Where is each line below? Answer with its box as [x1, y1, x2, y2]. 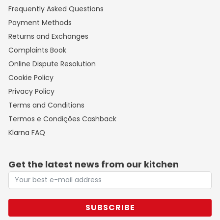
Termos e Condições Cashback [8, 113, 117, 124]
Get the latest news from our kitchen [8, 158, 179, 170]
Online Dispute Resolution [8, 58, 96, 69]
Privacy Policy [8, 86, 55, 96]
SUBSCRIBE [85, 201, 135, 213]
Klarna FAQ [8, 127, 46, 137]
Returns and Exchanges [8, 31, 89, 41]
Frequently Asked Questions [8, 3, 104, 14]
